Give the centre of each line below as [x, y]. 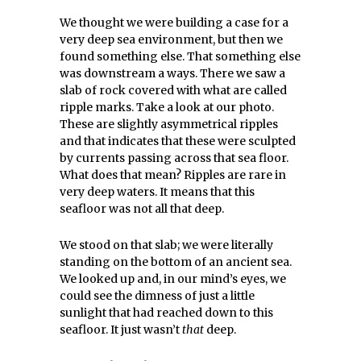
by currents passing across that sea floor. [174, 158]
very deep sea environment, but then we [171, 39]
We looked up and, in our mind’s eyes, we [173, 279]
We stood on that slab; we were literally [166, 245]
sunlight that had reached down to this [166, 313]
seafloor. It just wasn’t [121, 330]
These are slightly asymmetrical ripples [169, 124]
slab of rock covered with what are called [173, 90]
